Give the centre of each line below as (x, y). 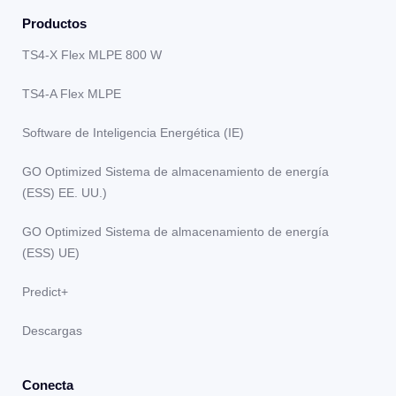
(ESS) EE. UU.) (65, 193)
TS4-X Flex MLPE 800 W (92, 55)
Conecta (48, 385)
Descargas (52, 331)
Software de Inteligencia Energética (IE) (133, 133)
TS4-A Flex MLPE (72, 94)
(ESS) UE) (51, 253)
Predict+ (45, 292)
